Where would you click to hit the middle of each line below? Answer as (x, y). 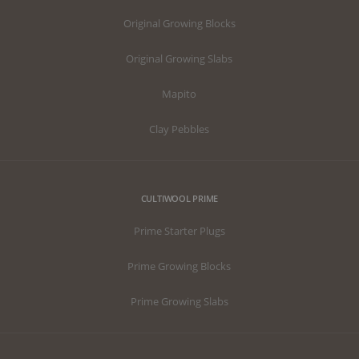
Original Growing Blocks (179, 24)
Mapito (179, 94)
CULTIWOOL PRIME (179, 198)
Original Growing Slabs (179, 59)
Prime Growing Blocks (179, 266)
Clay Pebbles (179, 129)
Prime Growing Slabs (179, 302)
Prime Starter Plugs (179, 231)
